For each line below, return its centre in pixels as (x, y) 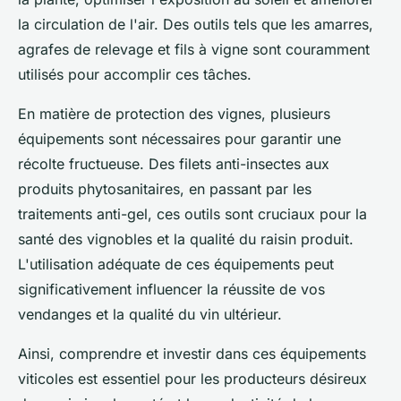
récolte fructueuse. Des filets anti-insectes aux (174, 163)
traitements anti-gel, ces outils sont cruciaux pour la (192, 213)
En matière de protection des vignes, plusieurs (174, 113)
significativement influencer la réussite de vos (171, 289)
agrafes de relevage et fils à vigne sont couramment (194, 49)
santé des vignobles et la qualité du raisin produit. (186, 239)
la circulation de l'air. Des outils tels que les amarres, (196, 24)
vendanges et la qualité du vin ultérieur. (150, 314)
